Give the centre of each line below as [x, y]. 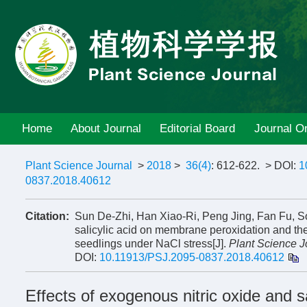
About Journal [106, 128]
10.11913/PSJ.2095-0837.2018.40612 [192, 257]
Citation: [47, 216]
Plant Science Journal [79, 165]
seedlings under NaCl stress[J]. [152, 244]
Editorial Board [198, 128]
